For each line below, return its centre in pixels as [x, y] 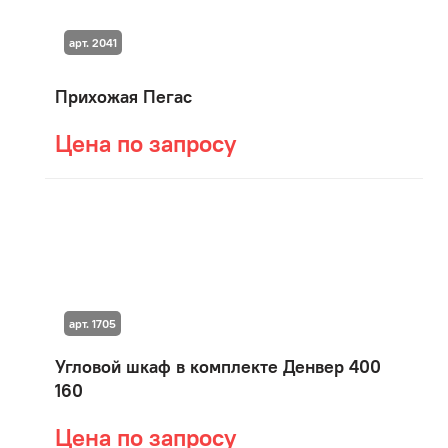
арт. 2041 [92, 43]
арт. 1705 [92, 323]
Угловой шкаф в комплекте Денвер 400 [218, 366]
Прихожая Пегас [123, 96]
